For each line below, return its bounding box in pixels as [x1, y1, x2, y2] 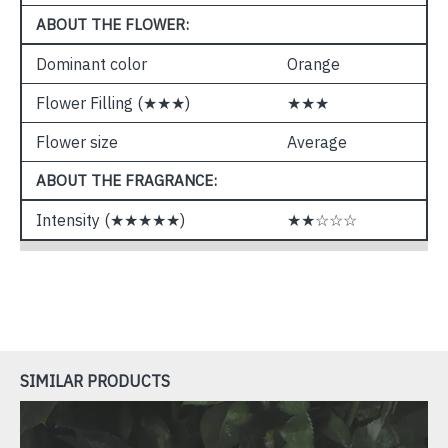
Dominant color [36, 54, 147, 74]
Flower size [36, 132, 118, 152]
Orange [287, 54, 340, 74]
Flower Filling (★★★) [36, 93, 190, 113]
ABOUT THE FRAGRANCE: [36, 171, 217, 190]
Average [287, 132, 347, 152]
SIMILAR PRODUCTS [20, 371, 170, 391]
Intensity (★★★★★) [36, 210, 185, 230]
